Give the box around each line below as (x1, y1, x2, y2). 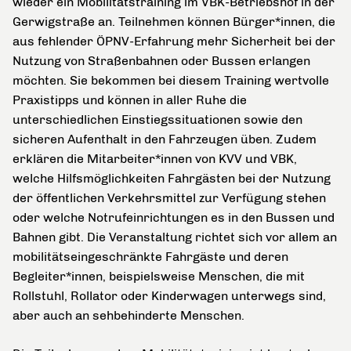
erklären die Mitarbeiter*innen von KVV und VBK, (13, 151, 297, 166)
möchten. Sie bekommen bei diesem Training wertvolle (13, 73, 329, 88)
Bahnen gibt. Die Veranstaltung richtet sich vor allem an (13, 230, 337, 244)
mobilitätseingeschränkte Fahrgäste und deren (13, 249, 288, 264)
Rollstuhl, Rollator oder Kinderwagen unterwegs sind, (13, 288, 326, 303)
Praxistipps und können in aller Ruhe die (13, 92, 247, 107)
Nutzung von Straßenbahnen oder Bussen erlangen (13, 53, 310, 68)
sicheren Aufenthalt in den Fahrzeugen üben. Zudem (13, 132, 317, 147)
